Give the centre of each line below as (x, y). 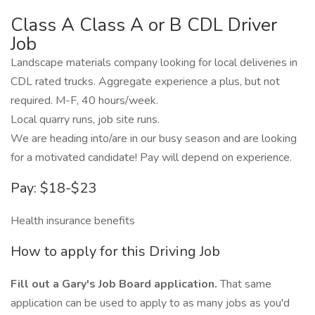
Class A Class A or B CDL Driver (144, 25)
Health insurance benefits (73, 221)
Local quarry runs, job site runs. (85, 120)
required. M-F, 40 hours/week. (84, 101)
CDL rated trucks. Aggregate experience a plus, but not (145, 82)
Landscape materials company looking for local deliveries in (154, 63)
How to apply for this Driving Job (115, 251)
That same (244, 284)
